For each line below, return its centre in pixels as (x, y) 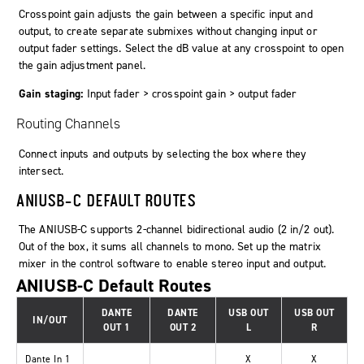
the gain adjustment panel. (82, 66)
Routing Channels (68, 124)
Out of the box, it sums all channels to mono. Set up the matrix (170, 247)
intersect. (41, 171)
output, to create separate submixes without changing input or (168, 32)
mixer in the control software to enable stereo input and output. (173, 264)
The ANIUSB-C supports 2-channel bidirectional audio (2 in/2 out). (177, 230)
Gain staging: (51, 94)
